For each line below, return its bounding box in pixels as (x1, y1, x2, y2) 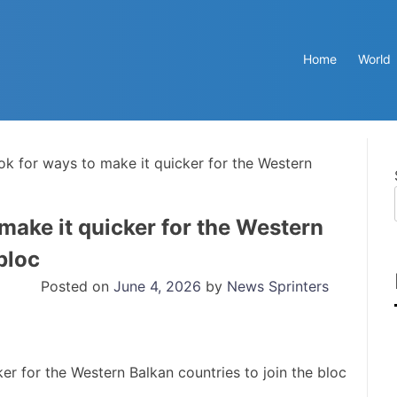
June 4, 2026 (113, 276, 201, 295)
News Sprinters (227, 276, 329, 295)
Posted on (41, 276, 113, 295)
